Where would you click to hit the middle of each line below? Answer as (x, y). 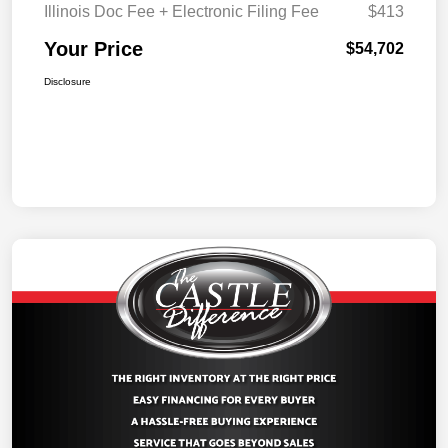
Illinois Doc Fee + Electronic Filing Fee (181, 12)
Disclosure (67, 82)
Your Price (93, 49)
